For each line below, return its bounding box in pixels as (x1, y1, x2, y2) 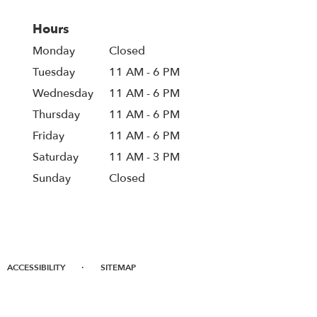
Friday (33, 128, 64, 144)
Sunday (33, 171, 71, 187)
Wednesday (33, 86, 93, 102)
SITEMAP (100, 262, 136, 274)
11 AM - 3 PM (109, 149, 180, 166)
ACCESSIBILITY (7, 262, 65, 274)
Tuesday (33, 64, 75, 81)
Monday (33, 43, 75, 59)
